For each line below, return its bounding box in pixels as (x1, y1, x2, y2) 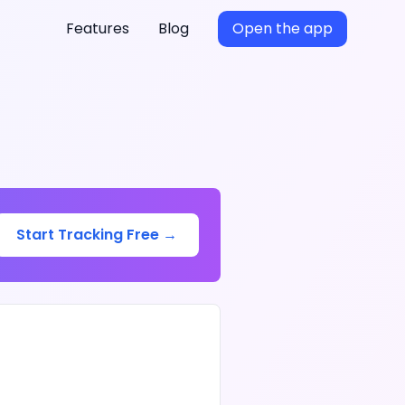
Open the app (232, 18, 333, 39)
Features (66, 18, 129, 39)
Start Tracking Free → (16, 224, 177, 245)
